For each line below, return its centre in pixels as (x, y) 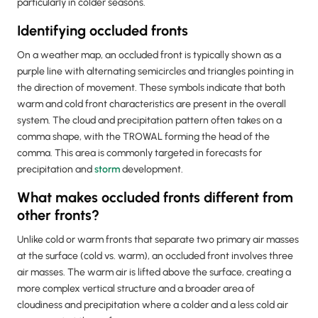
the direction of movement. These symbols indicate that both (151, 88)
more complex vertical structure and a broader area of (136, 289)
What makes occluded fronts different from (155, 198)
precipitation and (56, 170)
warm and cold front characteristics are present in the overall (152, 104)
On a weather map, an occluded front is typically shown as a (149, 55)
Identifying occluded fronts (103, 31)
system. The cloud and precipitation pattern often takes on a (149, 121)
